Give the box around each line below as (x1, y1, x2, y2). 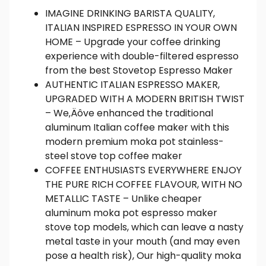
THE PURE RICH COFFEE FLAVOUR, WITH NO (45, 177, 242, 191)
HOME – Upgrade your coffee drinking (45, 34, 220, 49)
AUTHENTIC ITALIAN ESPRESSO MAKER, (45, 77, 220, 91)
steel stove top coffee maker (45, 148, 182, 163)
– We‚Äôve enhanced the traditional (45, 106, 213, 120)
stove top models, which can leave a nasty (45, 220, 243, 234)
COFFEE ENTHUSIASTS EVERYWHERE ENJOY (45, 163, 242, 177)
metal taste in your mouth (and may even (45, 234, 240, 248)
